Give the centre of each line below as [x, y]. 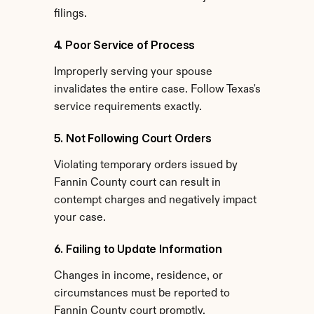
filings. [70, 14]
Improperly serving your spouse [133, 72]
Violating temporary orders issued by [145, 165]
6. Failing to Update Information [138, 249]
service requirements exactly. [128, 107]
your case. [80, 218]
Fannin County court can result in [137, 183]
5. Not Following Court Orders [132, 138]
